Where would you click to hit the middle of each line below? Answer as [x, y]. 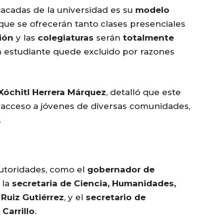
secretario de [116, 197]
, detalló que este [143, 92]
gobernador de [121, 170]
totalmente [148, 38]
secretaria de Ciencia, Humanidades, [94, 184]
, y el [75, 197]
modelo [152, 10]
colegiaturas [66, 38]
